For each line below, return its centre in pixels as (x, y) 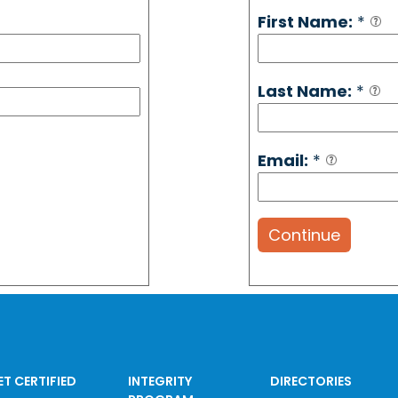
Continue (304, 235)
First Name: (305, 22)
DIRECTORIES (310, 381)
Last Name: (304, 91)
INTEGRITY (161, 381)
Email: (283, 160)
